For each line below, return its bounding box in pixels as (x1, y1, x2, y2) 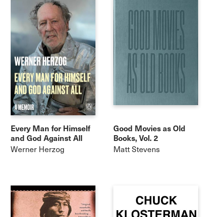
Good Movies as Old (113, 122, 186, 133)
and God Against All (11, 132, 83, 143)
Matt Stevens (113, 144, 160, 155)
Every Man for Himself (11, 122, 91, 133)
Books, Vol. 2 (113, 132, 158, 143)
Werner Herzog (11, 144, 65, 155)
